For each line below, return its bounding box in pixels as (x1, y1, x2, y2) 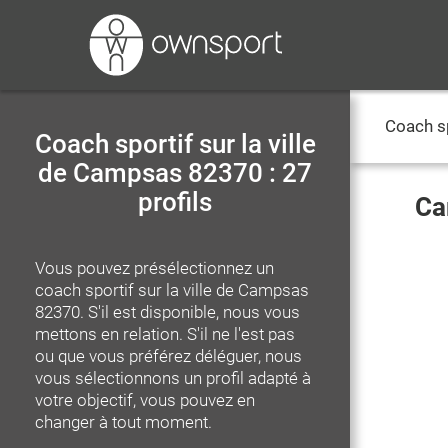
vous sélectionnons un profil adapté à (35, 368, 311, 388)
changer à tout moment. (35, 412, 212, 432)
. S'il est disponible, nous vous (80, 302, 300, 322)
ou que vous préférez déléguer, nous (35, 346, 302, 366)
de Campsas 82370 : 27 (38, 158, 312, 188)
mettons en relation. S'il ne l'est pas (35, 324, 295, 344)
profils (138, 187, 212, 217)
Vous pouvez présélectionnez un (35, 258, 274, 278)
